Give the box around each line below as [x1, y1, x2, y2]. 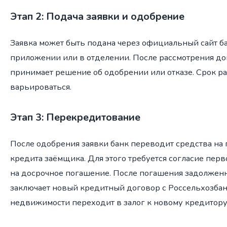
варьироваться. [10, 81, 71, 93]
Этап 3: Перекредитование [10, 110, 140, 124]
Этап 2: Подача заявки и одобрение [10, 10, 184, 24]
